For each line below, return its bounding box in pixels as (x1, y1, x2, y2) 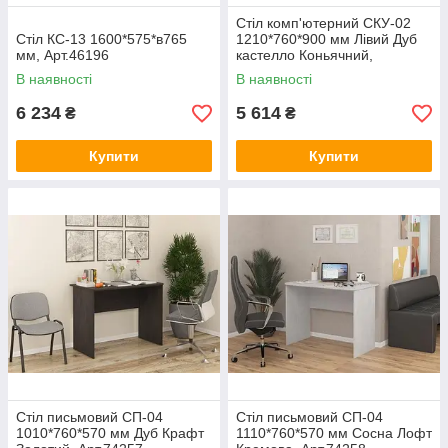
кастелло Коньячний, (236, 47, 373, 64)
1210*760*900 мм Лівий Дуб (236, 31, 417, 48)
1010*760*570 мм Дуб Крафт (16, 425, 204, 442)
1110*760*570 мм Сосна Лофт (236, 425, 432, 442)
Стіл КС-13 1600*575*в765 (16, 31, 187, 48)
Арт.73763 (236, 63, 301, 80)
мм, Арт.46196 (16, 47, 109, 64)
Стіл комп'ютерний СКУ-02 (236, 15, 411, 32)
